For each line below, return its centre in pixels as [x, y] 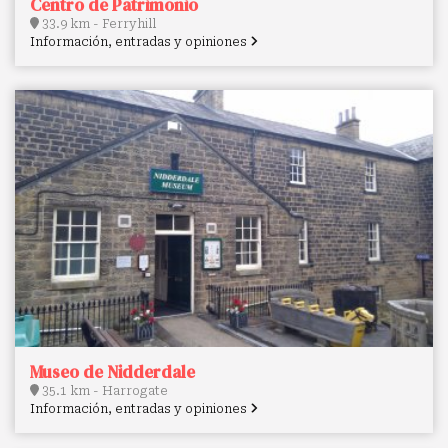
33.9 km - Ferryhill [97, 23]
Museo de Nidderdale [112, 371]
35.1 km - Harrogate [103, 390]
